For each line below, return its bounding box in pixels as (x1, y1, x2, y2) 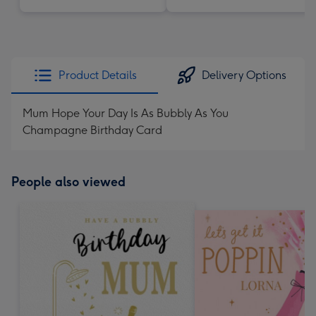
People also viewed (11, 174, 126, 190)
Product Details (58, 68, 137, 82)
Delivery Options (202, 68, 286, 82)
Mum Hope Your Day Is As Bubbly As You (23, 107, 229, 120)
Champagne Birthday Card (23, 123, 162, 137)
